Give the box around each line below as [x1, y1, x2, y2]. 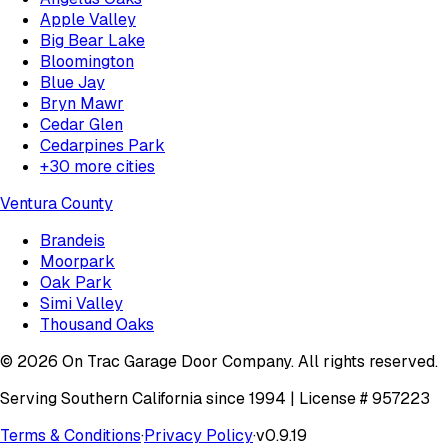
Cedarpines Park [40, 134, 165, 156]
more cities [70, 155, 155, 177]
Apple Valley [40, 8, 136, 30]
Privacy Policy [144, 424, 253, 446]
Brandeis [40, 229, 105, 251]
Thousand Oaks [40, 313, 154, 335]
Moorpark [40, 250, 115, 272]
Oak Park [40, 271, 112, 293]
